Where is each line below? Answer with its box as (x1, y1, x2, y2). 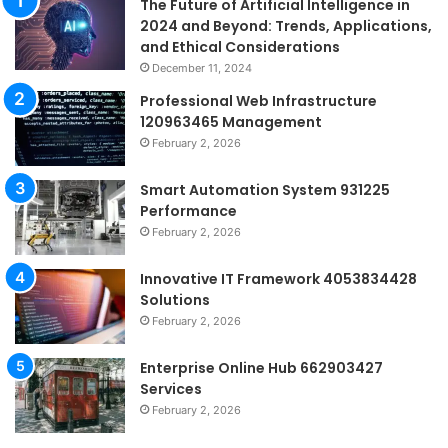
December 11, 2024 (152, 61, 252, 76)
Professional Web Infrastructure (140, 91, 377, 112)
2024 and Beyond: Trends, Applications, (140, 16, 432, 37)
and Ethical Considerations (140, 37, 340, 58)
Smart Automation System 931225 (140, 180, 390, 201)
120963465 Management (140, 112, 322, 133)
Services (140, 379, 202, 400)
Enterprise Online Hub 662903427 (140, 358, 383, 379)
